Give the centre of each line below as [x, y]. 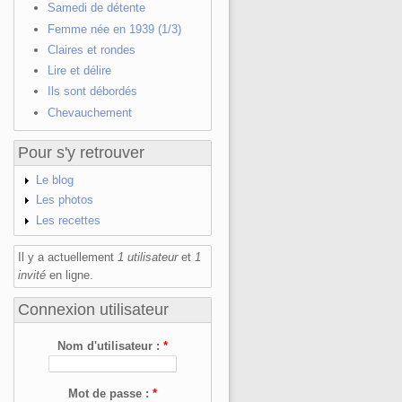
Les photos [64, 200]
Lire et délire [79, 70]
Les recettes [68, 220]
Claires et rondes [91, 49]
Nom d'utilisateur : [111, 346]
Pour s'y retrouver [82, 153]
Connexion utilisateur [94, 310]
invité [32, 275]
